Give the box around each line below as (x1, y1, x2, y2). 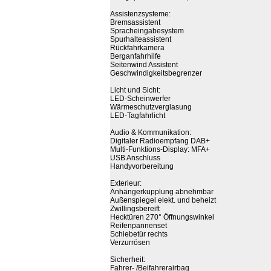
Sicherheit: (110, 255, 145, 264)
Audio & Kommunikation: (110, 128, 191, 137)
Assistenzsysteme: (110, 10, 171, 18)
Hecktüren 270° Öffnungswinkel (110, 213, 214, 221)
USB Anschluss (110, 154, 160, 162)
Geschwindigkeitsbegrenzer (110, 69, 202, 77)
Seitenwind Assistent (110, 60, 178, 69)
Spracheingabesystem (110, 27, 184, 35)
